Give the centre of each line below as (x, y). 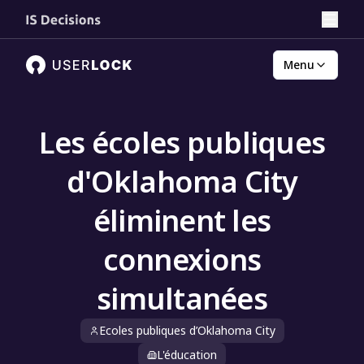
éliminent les (182, 221)
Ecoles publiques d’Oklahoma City (187, 330)
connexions (182, 260)
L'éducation (187, 355)
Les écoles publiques (182, 143)
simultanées (182, 299)
